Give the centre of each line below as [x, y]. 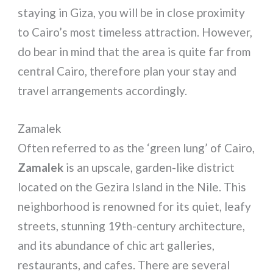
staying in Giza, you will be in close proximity [132, 12]
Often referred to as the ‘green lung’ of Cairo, [136, 147]
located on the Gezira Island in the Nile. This [132, 186]
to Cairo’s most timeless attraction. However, [135, 32]
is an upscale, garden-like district [149, 167]
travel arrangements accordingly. [103, 90]
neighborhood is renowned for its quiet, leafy [135, 206]
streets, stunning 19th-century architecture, [132, 225]
